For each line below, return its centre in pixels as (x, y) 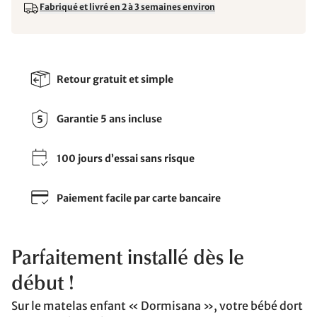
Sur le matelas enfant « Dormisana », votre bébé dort (157, 306)
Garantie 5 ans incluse (109, 119)
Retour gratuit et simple (115, 79)
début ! (43, 284)
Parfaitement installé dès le (128, 259)
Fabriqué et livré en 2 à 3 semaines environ (127, 7)
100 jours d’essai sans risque (126, 158)
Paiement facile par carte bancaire (139, 198)
